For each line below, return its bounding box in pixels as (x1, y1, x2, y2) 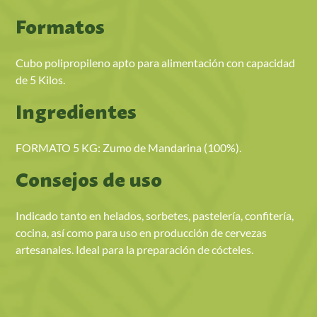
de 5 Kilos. (16, 72, 66, 86)
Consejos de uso (16, 171, 163, 191)
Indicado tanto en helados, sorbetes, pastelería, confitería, (16, 208, 294, 222)
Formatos (16, 18, 105, 38)
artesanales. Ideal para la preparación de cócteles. (16, 242, 254, 256)
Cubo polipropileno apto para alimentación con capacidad (16, 55, 296, 69)
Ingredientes (16, 103, 137, 123)
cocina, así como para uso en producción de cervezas (16, 225, 267, 239)
